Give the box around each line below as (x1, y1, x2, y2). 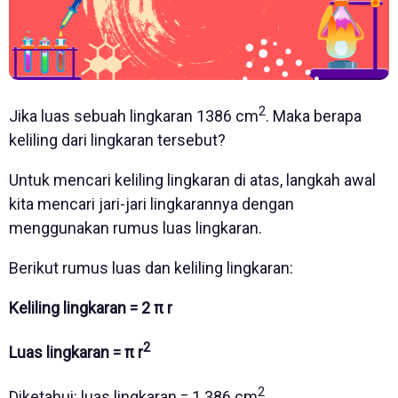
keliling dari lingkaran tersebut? (9, 130, 226, 149)
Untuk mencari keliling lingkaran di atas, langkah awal (9, 170, 376, 189)
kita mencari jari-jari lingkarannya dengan (9, 194, 294, 213)
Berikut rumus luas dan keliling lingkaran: (9, 258, 293, 277)
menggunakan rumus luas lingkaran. (9, 218, 262, 237)
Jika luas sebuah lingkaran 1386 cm (9, 106, 259, 125)
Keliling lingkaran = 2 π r (9, 298, 172, 317)
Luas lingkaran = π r (9, 342, 143, 362)
